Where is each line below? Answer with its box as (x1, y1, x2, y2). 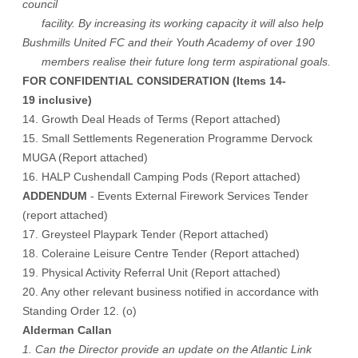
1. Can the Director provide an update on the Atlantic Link (22, 343, 312, 356)
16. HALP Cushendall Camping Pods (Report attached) (22, 170, 300, 183)
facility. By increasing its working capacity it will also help (22, 17, 324, 30)
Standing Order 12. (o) (22, 304, 137, 317)
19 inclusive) (22, 93, 92, 106)
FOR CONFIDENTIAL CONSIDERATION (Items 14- (22, 74, 286, 87)
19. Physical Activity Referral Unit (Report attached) (22, 266, 280, 279)
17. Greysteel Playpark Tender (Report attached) (22, 228, 268, 241)
